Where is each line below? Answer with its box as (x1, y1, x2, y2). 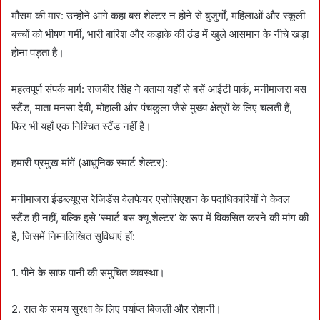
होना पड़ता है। (11, 45, 64, 59)
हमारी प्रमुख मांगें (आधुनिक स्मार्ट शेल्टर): (11, 155, 168, 169)
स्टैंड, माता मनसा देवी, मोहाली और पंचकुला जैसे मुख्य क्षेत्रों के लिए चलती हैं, (11, 100, 292, 114)
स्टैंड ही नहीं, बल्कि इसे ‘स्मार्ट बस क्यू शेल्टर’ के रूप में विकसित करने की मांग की (11, 210, 309, 224)
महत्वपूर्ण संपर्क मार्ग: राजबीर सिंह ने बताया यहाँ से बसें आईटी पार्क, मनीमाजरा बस (11, 81, 306, 96)
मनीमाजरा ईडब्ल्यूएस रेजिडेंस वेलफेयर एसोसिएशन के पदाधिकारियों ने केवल (11, 191, 290, 206)
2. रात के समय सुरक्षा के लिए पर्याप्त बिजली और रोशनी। (11, 301, 221, 316)
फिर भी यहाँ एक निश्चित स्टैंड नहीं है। (11, 119, 151, 133)
